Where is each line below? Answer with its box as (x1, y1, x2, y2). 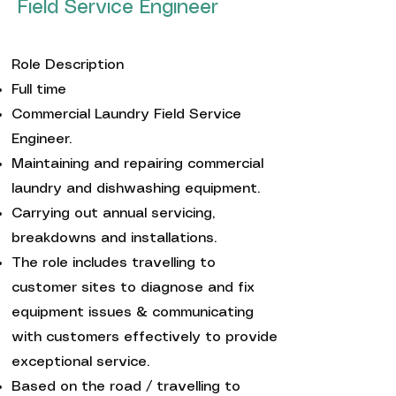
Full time (11, 83, 66, 96)
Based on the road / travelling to (11, 380, 240, 393)
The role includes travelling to (11, 256, 216, 270)
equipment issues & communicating (11, 306, 254, 319)
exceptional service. (11, 355, 149, 369)
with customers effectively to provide (11, 331, 278, 344)
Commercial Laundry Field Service (11, 108, 241, 121)
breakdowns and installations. (11, 232, 217, 245)
